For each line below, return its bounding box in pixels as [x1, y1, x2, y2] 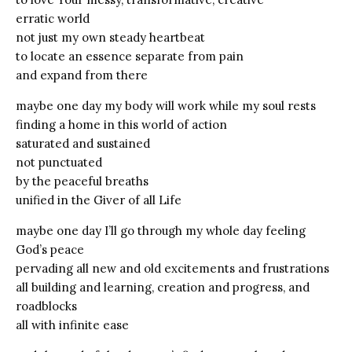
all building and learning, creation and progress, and [16, 279, 310, 295]
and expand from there [16, 67, 148, 82]
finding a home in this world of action [16, 116, 227, 132]
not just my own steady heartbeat [16, 29, 205, 45]
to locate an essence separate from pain [16, 48, 244, 64]
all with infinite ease [16, 317, 129, 332]
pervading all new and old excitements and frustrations [16, 260, 329, 276]
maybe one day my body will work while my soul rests [16, 97, 316, 113]
